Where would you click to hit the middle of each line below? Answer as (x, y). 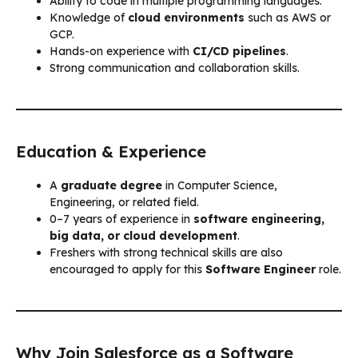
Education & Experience (111, 151)
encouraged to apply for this (127, 269)
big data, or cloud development (143, 235)
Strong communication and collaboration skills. (175, 68)
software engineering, (259, 219)
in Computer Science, (220, 185)
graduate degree (111, 185)
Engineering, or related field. (124, 202)
